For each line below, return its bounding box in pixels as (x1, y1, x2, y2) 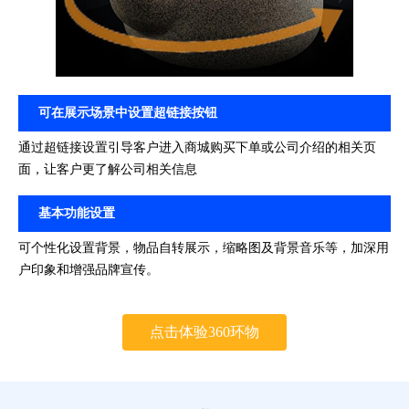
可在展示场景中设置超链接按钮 (38, 106, 217, 121)
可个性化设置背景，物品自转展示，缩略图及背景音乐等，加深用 (18, 241, 389, 256)
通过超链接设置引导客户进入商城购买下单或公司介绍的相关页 (18, 141, 376, 155)
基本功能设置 (38, 206, 115, 221)
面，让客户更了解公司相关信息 (18, 163, 197, 177)
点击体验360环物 (150, 324, 259, 341)
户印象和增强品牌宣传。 (18, 263, 159, 278)
